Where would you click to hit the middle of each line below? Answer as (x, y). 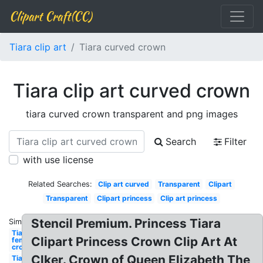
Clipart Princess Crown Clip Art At (134, 242)
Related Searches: (60, 184)
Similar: (22, 222)
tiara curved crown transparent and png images (131, 114)
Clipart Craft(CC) (50, 16)
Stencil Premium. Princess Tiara (126, 223)
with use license (58, 160)
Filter (235, 141)
